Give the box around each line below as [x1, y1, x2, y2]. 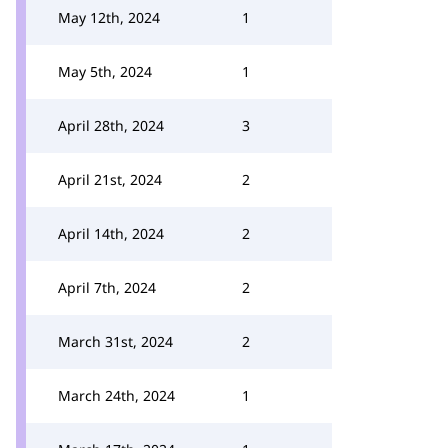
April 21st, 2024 [58, 170, 162, 189]
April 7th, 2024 [58, 278, 156, 297]
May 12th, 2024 [58, 8, 160, 27]
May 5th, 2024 [58, 62, 152, 81]
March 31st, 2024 [58, 332, 173, 351]
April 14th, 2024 [58, 224, 164, 243]
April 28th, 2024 [58, 116, 164, 135]
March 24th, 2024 [58, 386, 175, 405]
